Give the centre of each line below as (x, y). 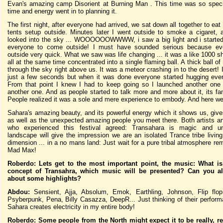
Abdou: (19, 192)
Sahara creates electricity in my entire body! (71, 207)
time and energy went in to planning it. (62, 11)
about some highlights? (44, 178)
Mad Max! (22, 150)
